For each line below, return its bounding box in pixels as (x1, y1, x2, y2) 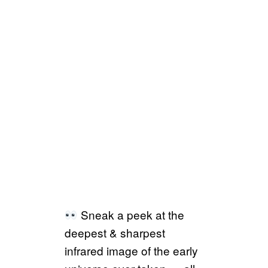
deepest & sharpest (65, 224, 165, 240)
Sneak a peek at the (77, 206, 184, 223)
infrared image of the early (65, 242, 198, 258)
